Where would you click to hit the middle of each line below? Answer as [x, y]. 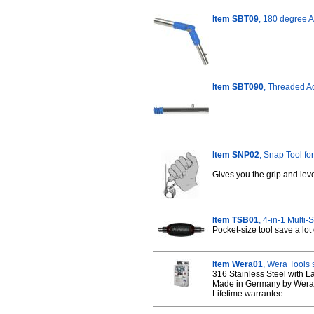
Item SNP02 [236, 155]
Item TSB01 [235, 220]
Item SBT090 [238, 87]
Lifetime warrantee [248, 294]
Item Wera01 [238, 264]
